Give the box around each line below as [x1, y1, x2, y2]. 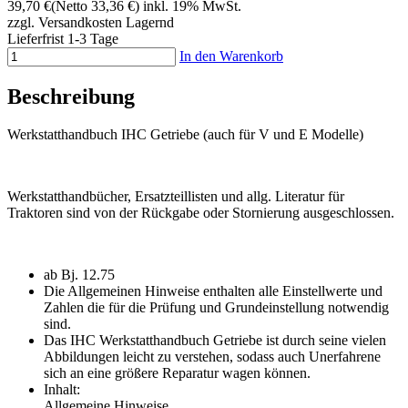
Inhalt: [44, 382, 80, 398]
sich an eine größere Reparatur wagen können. [44, 365, 318, 382]
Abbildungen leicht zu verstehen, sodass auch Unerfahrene [44, 349, 381, 365]
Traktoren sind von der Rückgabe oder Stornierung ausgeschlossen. [7, 205, 398, 221]
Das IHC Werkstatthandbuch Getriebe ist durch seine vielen [44, 332, 386, 349]
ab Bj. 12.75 [44, 267, 115, 283]
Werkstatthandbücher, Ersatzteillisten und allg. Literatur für [7, 189, 344, 205]
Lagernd [126, 14, 174, 30]
